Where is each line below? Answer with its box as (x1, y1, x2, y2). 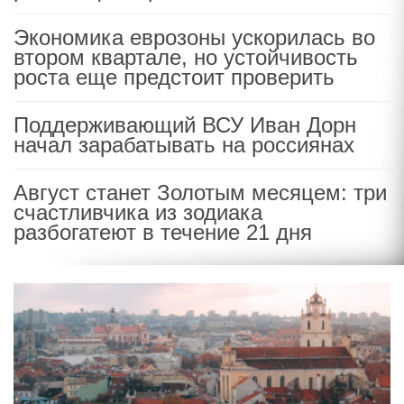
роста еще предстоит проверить (14, 65, 335, 89)
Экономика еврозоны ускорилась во (14, 25, 375, 50)
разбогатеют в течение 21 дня (14, 220, 312, 244)
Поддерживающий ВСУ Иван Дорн (14, 113, 356, 137)
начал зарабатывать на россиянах (14, 133, 354, 157)
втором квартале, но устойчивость (14, 45, 358, 69)
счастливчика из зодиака (14, 200, 262, 225)
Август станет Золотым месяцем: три (14, 180, 387, 205)
